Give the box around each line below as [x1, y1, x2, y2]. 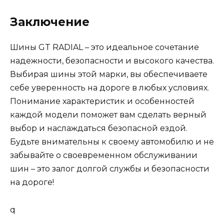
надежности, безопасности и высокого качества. [10, 56, 214, 66]
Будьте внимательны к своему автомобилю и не [10, 137, 214, 147]
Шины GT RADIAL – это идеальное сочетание [10, 42, 199, 52]
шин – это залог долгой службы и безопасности [10, 164, 209, 174]
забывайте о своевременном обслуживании [10, 150, 197, 160]
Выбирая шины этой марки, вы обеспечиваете [10, 69, 207, 79]
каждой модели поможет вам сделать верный [10, 110, 206, 120]
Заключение [10, 15, 89, 29]
